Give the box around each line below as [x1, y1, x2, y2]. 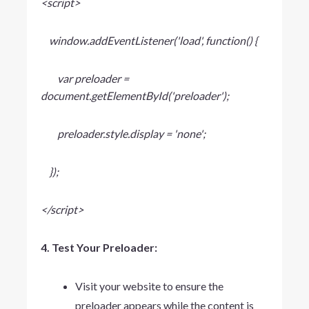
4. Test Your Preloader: [40, 240, 157, 254]
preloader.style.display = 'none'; [40, 126, 206, 140]
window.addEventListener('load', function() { [40, 33, 258, 47]
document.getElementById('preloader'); [40, 88, 229, 102]
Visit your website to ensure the [74, 279, 223, 292]
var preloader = [40, 71, 129, 85]
